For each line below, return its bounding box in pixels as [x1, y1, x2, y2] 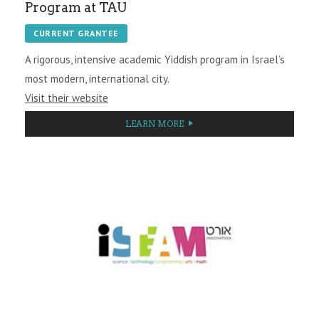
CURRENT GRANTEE [33, 27, 119, 38]
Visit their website [25, 90, 108, 105]
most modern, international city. [25, 71, 169, 85]
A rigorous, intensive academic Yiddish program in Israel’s [25, 52, 285, 66]
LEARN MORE [125, 117, 184, 129]
